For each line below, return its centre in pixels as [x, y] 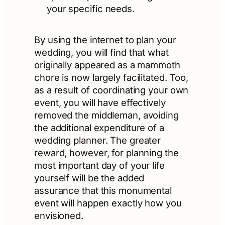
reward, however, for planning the [106, 153]
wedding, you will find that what [101, 52]
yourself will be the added [89, 178]
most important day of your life [99, 165]
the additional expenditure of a [99, 128]
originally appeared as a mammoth [107, 65]
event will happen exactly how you [108, 203]
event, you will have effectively [100, 103]
